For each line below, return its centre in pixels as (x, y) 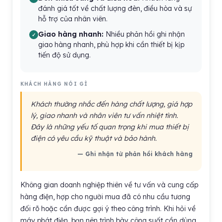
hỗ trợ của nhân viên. (73, 19)
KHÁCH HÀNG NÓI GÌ (54, 84)
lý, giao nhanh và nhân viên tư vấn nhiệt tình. (104, 115)
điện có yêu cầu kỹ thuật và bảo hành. (94, 138)
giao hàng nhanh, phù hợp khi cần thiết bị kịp (111, 45)
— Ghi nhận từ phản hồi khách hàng (135, 154)
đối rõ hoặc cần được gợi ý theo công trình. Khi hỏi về (108, 209)
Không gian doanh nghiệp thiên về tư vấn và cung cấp (109, 185)
